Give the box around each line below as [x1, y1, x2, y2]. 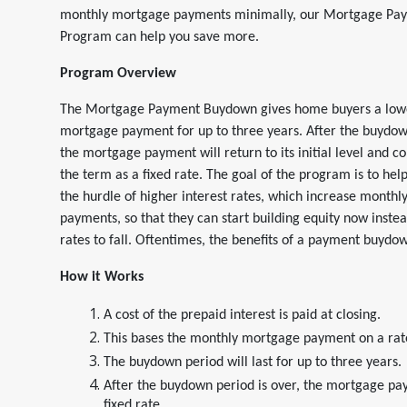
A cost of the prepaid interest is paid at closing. [104, 308, 381, 323]
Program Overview [60, 66, 176, 81]
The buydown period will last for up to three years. [104, 355, 402, 370]
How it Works [60, 270, 144, 284]
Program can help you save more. [60, 30, 263, 45]
